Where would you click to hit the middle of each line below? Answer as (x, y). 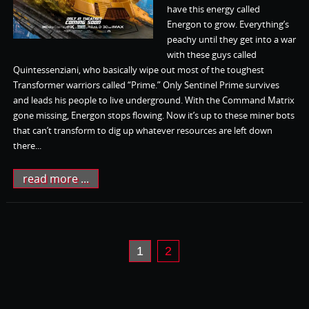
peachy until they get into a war (231, 39)
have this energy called (213, 9)
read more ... (56, 178)
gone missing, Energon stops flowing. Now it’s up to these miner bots (153, 115)
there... (27, 145)
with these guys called (211, 54)
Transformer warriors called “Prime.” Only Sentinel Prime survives (146, 84)
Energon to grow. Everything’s (228, 24)
